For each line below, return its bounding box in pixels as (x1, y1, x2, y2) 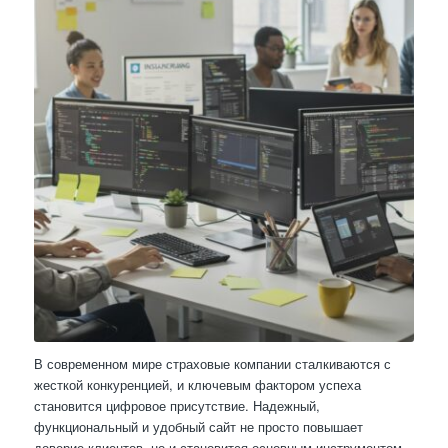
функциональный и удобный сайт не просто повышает (33, 417, 363, 437)
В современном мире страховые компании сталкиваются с (33, 354, 391, 374)
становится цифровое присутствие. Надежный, (33, 396, 320, 416)
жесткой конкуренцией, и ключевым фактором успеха (33, 375, 361, 395)
